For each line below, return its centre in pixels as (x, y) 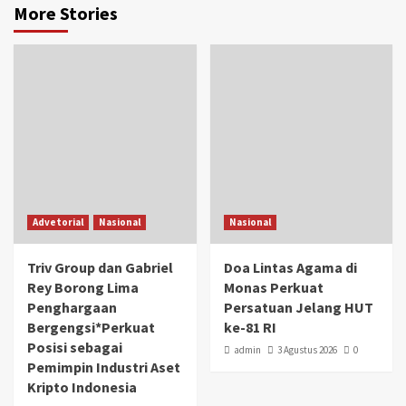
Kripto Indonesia (82, 387)
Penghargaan (72, 307)
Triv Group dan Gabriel (100, 267)
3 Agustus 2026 (307, 349)
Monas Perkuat (273, 287)
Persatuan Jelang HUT (298, 307)
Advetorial (58, 222)
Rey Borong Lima (83, 287)
